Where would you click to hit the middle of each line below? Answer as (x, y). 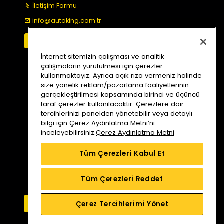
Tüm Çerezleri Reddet (122, 179)
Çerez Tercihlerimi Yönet (122, 204)
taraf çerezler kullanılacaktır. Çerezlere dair (112, 104)
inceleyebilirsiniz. (68, 132)
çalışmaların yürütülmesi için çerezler (102, 66)
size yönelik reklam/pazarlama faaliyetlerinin (115, 85)
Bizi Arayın (51, 204)
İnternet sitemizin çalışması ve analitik (103, 56)
